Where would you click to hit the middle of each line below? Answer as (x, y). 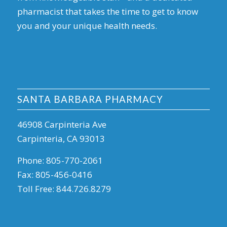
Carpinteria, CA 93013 (61, 139)
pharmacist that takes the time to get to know (107, 12)
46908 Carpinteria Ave (62, 125)
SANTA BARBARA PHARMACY (90, 100)
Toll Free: (36, 188)
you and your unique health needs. (87, 26)
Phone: (31, 160)
